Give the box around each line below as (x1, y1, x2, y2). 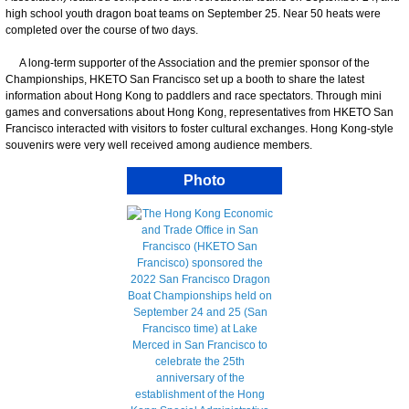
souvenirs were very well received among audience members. (5, 138, 312, 152)
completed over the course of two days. (5, 23, 198, 37)
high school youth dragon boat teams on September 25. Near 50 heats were (5, 6, 381, 20)
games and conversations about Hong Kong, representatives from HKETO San (5, 105, 393, 119)
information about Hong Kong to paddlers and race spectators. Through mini (5, 89, 382, 102)
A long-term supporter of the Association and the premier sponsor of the (5, 56, 370, 69)
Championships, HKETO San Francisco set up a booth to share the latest (5, 72, 364, 86)
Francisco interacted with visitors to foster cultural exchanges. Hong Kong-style (5, 121, 393, 135)
